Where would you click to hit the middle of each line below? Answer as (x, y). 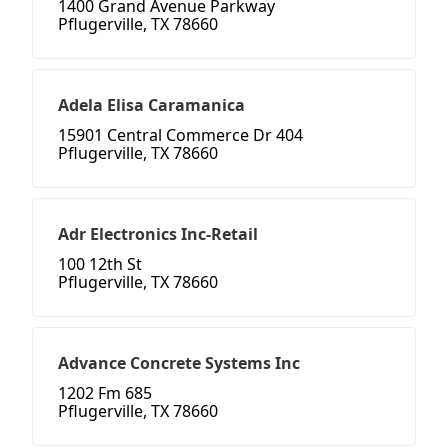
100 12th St (100, 264)
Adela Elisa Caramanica (151, 105)
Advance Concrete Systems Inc (179, 363)
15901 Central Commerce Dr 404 (180, 135)
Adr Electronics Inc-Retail (158, 234)
